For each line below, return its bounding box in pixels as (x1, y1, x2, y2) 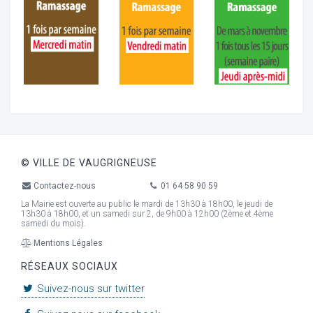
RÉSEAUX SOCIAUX (21, 260, 118, 272)
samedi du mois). (21, 218, 86, 228)
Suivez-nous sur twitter (34, 282, 145, 295)
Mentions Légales (31, 238, 103, 248)
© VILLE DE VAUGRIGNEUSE (21, 157, 157, 168)
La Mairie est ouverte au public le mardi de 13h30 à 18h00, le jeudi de (21, 198, 272, 209)
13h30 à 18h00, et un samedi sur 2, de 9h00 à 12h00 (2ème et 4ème (21, 208, 273, 219)
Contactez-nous (31, 180, 96, 191)
